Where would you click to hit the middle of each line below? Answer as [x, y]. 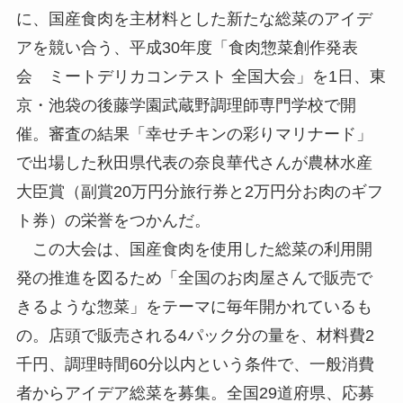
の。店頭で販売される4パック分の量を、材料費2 [195, 336]
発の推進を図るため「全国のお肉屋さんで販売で [194, 278]
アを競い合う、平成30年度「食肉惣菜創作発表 [187, 48]
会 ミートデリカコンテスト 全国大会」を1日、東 [201, 77]
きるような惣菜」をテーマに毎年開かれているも [194, 307]
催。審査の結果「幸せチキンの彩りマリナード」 [194, 134]
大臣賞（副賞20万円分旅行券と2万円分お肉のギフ [199, 192]
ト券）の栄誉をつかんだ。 [113, 221]
